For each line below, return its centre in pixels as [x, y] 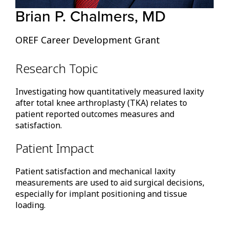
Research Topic [57, 68]
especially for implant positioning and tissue [101, 194]
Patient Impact [55, 148]
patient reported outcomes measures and [95, 114]
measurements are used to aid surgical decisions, [110, 183]
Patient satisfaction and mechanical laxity [95, 171]
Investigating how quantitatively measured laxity [110, 92]
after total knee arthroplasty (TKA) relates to [101, 103]
